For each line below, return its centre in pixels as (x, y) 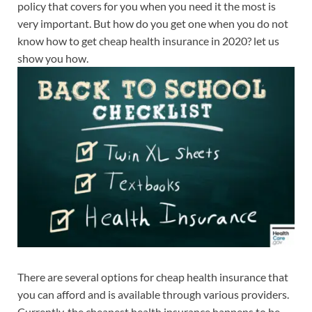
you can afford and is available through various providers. (153, 294)
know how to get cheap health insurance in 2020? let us (148, 41)
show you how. (53, 58)
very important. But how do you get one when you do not (153, 24)
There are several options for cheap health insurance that (153, 276)
